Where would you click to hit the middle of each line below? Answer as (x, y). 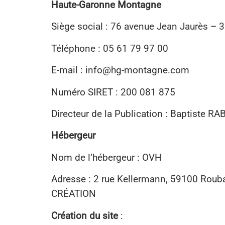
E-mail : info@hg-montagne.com (120, 70)
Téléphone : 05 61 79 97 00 (110, 48)
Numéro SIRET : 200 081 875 (113, 92)
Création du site (85, 215)
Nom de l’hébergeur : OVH (106, 157)
